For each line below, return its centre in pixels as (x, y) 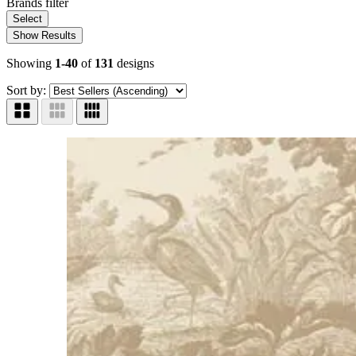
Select (27, 18)
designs (134, 63)
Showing (31, 63)
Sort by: (26, 90)
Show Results (44, 35)
